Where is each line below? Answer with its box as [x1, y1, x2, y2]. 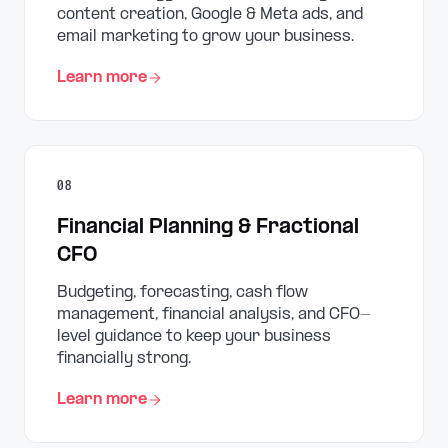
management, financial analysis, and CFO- [57, 306, 371, 323]
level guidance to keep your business [57, 328, 331, 345]
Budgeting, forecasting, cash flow [57, 284, 308, 301]
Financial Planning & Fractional [57, 217, 359, 239]
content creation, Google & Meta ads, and [57, 6, 363, 23]
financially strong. [57, 350, 191, 367]
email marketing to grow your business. [57, 28, 354, 45]
